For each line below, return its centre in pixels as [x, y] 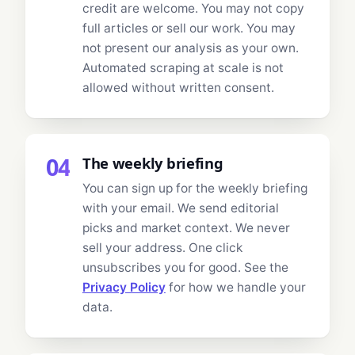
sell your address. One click [162, 248]
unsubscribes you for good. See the [185, 268]
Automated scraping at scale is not [183, 68]
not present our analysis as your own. [190, 48]
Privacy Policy [124, 288]
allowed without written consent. [178, 88]
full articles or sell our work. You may [189, 29]
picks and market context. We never [186, 228]
